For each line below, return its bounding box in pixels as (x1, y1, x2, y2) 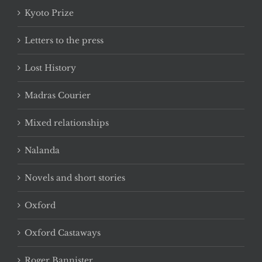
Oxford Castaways (25, 227, 101, 239)
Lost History (25, 63, 76, 74)
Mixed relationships (25, 118, 109, 129)
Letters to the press (25, 35, 104, 46)
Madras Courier (25, 90, 91, 101)
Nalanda (25, 145, 60, 156)
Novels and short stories (25, 173, 125, 184)
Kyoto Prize (25, 8, 74, 19)
